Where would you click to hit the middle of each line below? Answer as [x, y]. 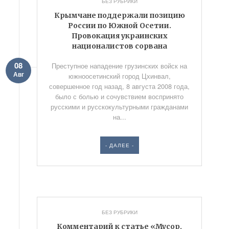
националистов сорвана [119, 46]
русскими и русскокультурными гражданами [120, 107]
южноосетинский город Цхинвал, [119, 76]
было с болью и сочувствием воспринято [120, 96]
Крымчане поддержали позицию [119, 15]
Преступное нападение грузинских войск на [120, 66]
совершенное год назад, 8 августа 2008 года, [120, 86]
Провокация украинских [119, 36]
